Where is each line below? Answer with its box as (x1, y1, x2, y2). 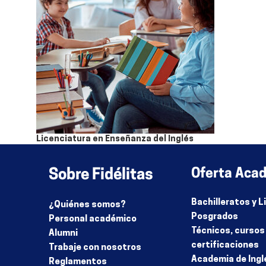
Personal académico (49, 215, 137, 224)
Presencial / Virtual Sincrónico (95, 158, 224, 167)
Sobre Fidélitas (49, 167, 153, 183)
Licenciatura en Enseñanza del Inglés (36, 135, 194, 144)
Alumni (49, 229, 78, 238)
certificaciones (191, 241, 259, 250)
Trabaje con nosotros (49, 243, 141, 252)
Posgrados (191, 213, 238, 221)
